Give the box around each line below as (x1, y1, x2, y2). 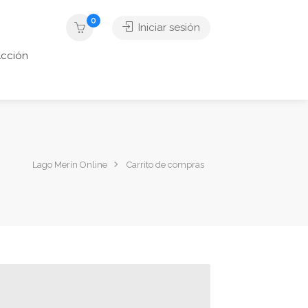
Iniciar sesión (135, 21, 200, 34)
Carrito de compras (126, 159, 204, 170)
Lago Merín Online (32, 159, 107, 170)
